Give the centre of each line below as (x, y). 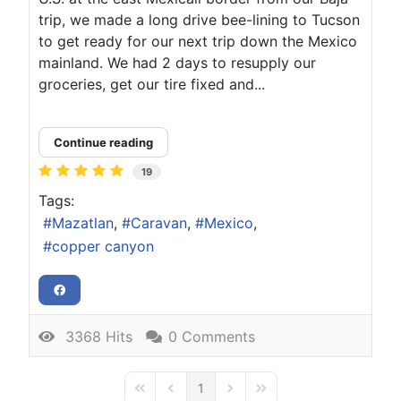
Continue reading (103, 142)
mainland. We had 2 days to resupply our (177, 62)
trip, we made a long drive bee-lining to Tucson (199, 19)
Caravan (159, 223)
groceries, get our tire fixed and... (152, 84)
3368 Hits (94, 336)
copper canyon (103, 246)
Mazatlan (83, 223)
